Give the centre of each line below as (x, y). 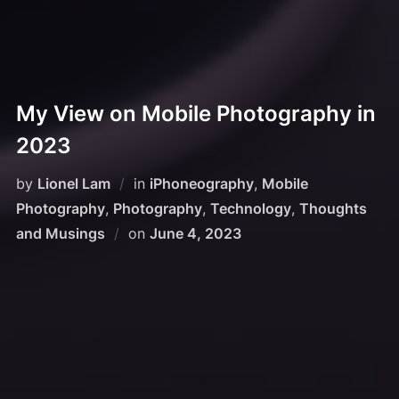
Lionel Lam (73, 184)
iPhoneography (201, 184)
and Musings (60, 234)
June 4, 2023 (195, 234)
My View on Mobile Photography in (195, 114)
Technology (250, 209)
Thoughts (333, 209)
